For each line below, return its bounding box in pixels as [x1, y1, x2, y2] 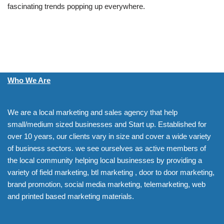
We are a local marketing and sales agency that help [7, 108, 177, 117]
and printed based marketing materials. [7, 192, 134, 201]
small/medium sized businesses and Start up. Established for [7, 120, 206, 129]
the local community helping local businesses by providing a [7, 156, 202, 165]
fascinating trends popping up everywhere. [7, 2, 145, 11]
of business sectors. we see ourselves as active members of [7, 144, 206, 153]
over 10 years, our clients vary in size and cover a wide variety [7, 132, 211, 141]
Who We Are [7, 76, 50, 85]
